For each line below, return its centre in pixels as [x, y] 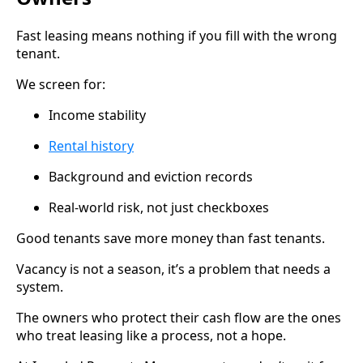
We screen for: [61, 85]
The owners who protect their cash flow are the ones [179, 318]
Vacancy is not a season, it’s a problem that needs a [173, 269]
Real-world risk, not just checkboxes [159, 208]
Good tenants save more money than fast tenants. [171, 239]
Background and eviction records [151, 177]
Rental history [91, 146]
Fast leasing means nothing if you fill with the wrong [177, 36]
